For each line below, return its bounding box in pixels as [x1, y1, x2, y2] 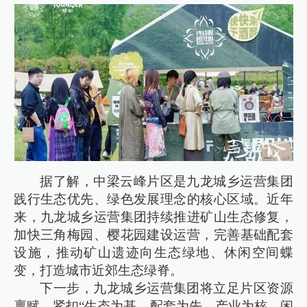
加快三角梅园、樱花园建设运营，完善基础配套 [14, 228, 293, 243]
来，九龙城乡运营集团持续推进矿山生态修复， [14, 210, 293, 225]
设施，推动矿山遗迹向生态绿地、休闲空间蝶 [14, 245, 293, 260]
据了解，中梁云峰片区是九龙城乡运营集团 [40, 174, 293, 189]
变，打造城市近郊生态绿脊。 [14, 263, 184, 278]
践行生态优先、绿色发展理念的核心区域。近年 [14, 192, 293, 207]
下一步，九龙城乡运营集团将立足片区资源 [40, 281, 293, 296]
